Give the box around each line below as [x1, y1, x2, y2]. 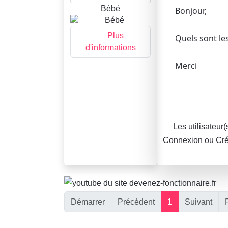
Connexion [163, 136, 203, 145]
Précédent [118, 197, 155, 207]
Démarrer [71, 197, 105, 207]
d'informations [85, 43, 136, 52]
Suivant [185, 197, 212, 207]
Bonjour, [175, 5, 207, 16]
